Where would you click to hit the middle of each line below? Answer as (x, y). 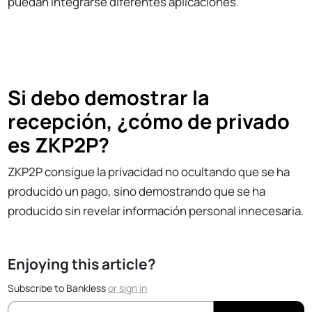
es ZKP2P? (59, 145)
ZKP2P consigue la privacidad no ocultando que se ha (149, 172)
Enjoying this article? (82, 264)
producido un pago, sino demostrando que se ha (137, 192)
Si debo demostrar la (109, 98)
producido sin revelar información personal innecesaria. (156, 211)
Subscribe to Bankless (58, 288)
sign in (133, 288)
